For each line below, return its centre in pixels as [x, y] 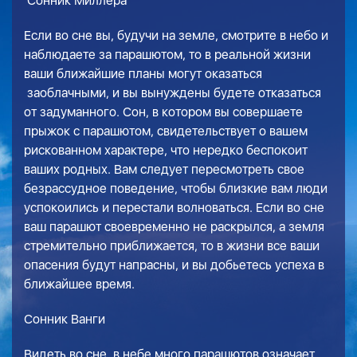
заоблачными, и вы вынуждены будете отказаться [173, 93]
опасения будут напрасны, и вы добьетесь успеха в [174, 265]
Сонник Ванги [65, 319]
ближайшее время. [79, 284]
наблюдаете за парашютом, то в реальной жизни [167, 55]
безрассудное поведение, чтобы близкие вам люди [176, 188]
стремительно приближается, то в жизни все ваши [172, 246]
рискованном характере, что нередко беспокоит [166, 150]
